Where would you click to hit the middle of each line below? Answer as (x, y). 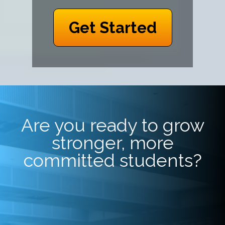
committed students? (113, 160)
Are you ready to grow (113, 125)
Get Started (113, 27)
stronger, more (113, 142)
